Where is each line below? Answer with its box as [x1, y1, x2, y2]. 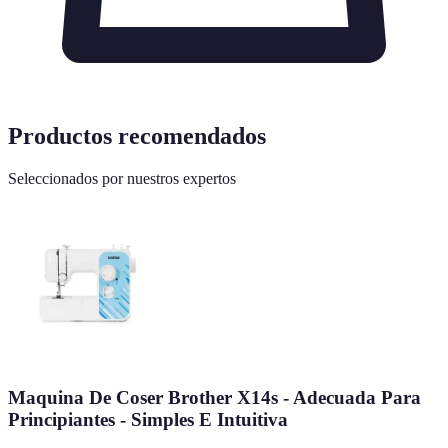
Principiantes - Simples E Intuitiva [8, 408, 288, 430]
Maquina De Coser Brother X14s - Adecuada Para [8, 386, 421, 408]
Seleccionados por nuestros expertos [8, 170, 236, 188]
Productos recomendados [8, 123, 266, 150]
